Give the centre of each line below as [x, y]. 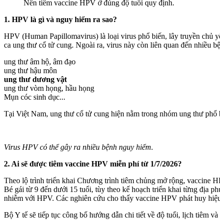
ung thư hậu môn [30, 70]
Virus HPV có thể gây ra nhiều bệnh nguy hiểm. [79, 147]
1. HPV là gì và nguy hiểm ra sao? [60, 19]
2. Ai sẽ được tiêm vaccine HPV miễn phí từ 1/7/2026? [93, 164]
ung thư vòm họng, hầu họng [49, 88]
